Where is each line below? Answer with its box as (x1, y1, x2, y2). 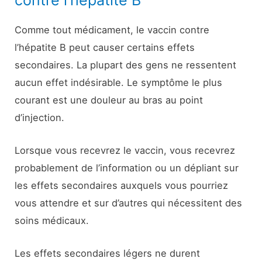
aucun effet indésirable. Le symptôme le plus (15, 76, 223, 88)
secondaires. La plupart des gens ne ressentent (15, 58, 237, 71)
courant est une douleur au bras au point (15, 94, 204, 106)
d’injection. (15, 111, 65, 123)
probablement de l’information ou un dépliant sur (15, 161, 239, 174)
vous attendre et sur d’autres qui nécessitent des (15, 196, 243, 209)
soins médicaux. (15, 214, 89, 226)
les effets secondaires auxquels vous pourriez (15, 179, 229, 191)
